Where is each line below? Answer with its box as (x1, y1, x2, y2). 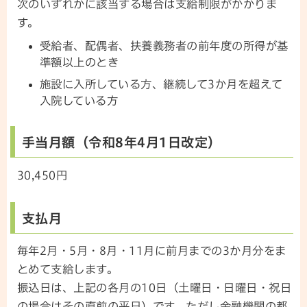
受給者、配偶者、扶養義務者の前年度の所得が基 (39, 40, 288, 51)
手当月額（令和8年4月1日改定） (22, 136, 221, 149)
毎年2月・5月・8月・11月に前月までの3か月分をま (17, 245, 286, 257)
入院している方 (39, 95, 119, 106)
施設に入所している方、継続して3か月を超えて (39, 78, 283, 90)
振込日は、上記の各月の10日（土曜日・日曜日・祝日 (17, 282, 292, 294)
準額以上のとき (39, 56, 119, 68)
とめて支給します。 (17, 264, 119, 275)
